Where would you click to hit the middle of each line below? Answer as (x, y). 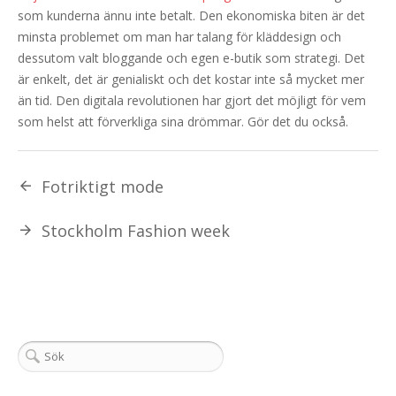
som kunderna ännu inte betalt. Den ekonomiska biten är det (191, 16)
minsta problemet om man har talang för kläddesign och (179, 37)
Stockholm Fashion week (136, 231)
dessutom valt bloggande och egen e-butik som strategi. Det (191, 58)
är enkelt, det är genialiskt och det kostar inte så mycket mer (191, 80)
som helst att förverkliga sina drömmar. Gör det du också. (183, 122)
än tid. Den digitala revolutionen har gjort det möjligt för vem (192, 101)
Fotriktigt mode (103, 187)
